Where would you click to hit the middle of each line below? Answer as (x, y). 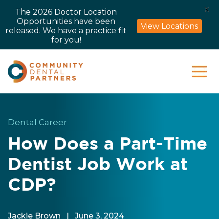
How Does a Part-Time (108, 145)
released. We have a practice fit (66, 31)
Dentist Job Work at (98, 165)
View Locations (169, 26)
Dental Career (37, 122)
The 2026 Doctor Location (66, 12)
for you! (66, 40)
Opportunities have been (66, 21)
